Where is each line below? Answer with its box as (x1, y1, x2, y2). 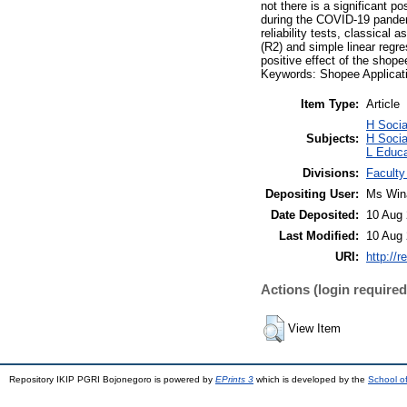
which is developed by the (253, 373, 368, 384)
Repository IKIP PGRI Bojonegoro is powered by (9, 373, 215, 384)
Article (366, 96, 400, 111)
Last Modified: (279, 228, 359, 243)
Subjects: (306, 131, 359, 145)
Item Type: (301, 96, 359, 111)
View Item (288, 321, 341, 335)
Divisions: (303, 165, 359, 180)
